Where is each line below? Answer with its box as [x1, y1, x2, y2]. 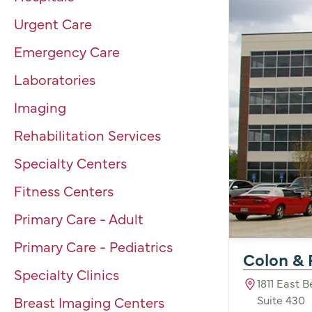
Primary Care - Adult [14, 209, 143, 228]
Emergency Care [14, 42, 120, 61]
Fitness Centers [14, 181, 114, 200]
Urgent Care [14, 14, 92, 33]
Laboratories [14, 70, 99, 88]
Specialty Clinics [14, 265, 119, 283]
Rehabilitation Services [14, 125, 161, 144]
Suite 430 [257, 291, 305, 307]
